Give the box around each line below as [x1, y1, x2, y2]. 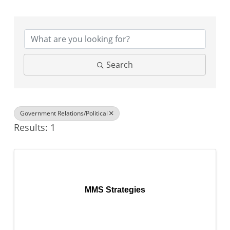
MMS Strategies [85, 185, 145, 194]
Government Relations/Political [20, 109, 108, 118]
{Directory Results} [13, 9, 94, 21]
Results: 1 [14, 121, 55, 133]
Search [106, 59, 133, 70]
